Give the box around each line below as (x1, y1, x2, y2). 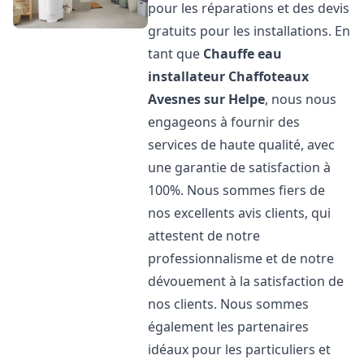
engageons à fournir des (148, 113, 301, 131)
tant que (148, 45, 204, 63)
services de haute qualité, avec (148, 136, 336, 154)
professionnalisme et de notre (148, 249, 335, 267)
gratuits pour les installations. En (148, 22, 351, 40)
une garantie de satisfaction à (148, 158, 331, 176)
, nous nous (265, 90, 337, 108)
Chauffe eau (203, 45, 283, 63)
